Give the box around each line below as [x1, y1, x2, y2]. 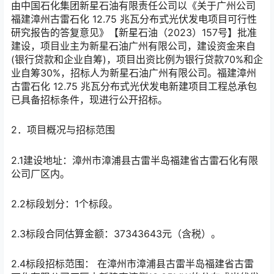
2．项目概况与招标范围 [11, 124, 115, 136]
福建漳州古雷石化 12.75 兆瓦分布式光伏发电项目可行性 [11, 13, 257, 26]
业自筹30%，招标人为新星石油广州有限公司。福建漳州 [11, 67, 256, 80]
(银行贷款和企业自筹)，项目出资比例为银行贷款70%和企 [11, 53, 263, 66]
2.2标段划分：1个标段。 [11, 197, 118, 210]
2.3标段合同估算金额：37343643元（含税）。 [11, 227, 221, 240]
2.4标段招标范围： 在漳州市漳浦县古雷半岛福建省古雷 [11, 257, 254, 270]
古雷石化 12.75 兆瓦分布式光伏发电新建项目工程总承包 [11, 80, 257, 93]
